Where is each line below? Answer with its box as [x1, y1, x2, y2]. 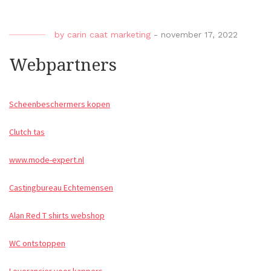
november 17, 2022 [161, 30, 238, 40]
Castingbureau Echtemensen [9, 182, 113, 194]
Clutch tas [9, 126, 45, 138]
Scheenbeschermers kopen [9, 99, 110, 110]
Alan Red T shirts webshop [9, 210, 105, 221]
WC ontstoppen [9, 238, 65, 249]
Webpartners [9, 55, 117, 76]
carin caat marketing [67, 30, 151, 40]
